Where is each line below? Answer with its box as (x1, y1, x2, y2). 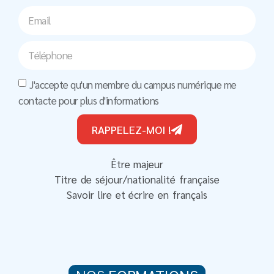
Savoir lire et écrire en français (67, 188, 207, 202)
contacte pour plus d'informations (18, 94, 159, 108)
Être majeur (110, 157, 164, 171)
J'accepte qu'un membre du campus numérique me (29, 77, 237, 91)
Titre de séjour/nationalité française (54, 172, 220, 187)
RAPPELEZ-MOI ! (92, 122, 171, 137)
